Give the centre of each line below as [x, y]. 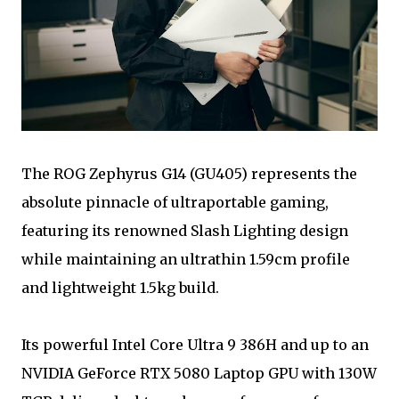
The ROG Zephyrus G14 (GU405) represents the [189, 173]
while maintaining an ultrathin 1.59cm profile [186, 259]
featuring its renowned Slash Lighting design [185, 230]
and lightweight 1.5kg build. [120, 287]
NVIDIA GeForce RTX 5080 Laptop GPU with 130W [199, 373]
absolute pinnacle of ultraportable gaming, [175, 202]
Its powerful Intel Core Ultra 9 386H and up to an [195, 344]
